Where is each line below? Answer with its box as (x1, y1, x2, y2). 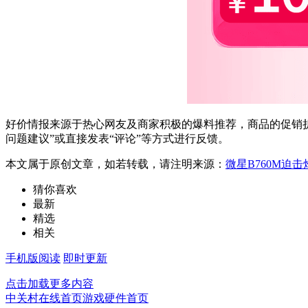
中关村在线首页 (5, 291, 82, 304)
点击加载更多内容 (5, 277, 93, 289)
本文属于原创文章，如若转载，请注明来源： (5, 157, 225, 170)
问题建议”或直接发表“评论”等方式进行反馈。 (5, 132, 229, 144)
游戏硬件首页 (82, 291, 148, 304)
